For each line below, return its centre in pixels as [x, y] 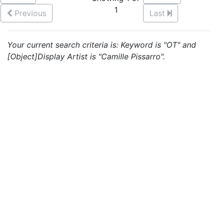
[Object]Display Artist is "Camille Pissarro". [86, 56]
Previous [30, 13]
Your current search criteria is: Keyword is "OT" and [102, 45]
